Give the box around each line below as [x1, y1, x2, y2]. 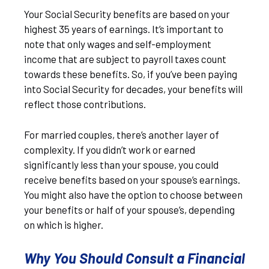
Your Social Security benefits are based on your [24, 8, 230, 20]
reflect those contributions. [24, 98, 146, 110]
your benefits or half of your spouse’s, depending [24, 203, 235, 216]
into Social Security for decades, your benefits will [24, 83, 243, 95]
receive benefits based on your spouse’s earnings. [24, 173, 240, 186]
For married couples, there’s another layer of [24, 128, 219, 141]
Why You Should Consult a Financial [24, 249, 245, 267]
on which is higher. [24, 218, 103, 231]
